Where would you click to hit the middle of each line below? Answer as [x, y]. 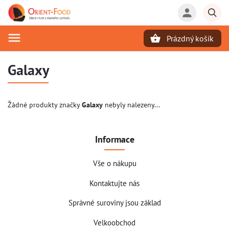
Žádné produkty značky [45, 105]
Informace [114, 139]
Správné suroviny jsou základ [114, 203]
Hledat [58, 56]
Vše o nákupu [114, 163]
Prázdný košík [190, 38]
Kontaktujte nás [114, 183]
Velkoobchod [114, 222]
